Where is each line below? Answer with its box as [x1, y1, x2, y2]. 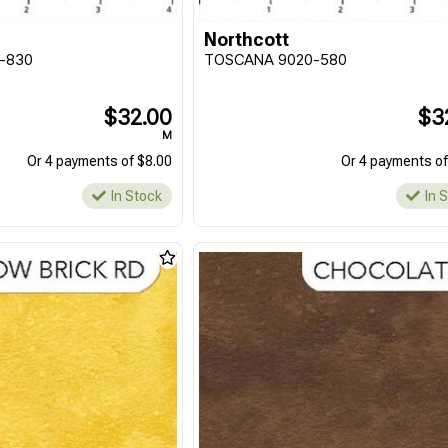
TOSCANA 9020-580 [204, 50, 348, 69]
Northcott [204, 29, 290, 50]
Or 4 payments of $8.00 [27, 153, 173, 169]
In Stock [111, 188, 163, 204]
